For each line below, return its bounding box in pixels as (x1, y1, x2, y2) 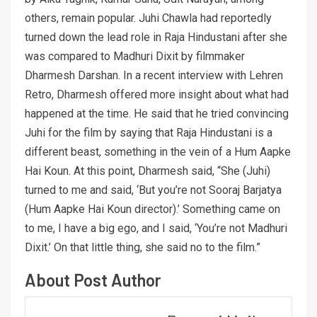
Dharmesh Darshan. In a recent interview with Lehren (25, 68, 283, 82)
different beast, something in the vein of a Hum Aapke (25, 144, 291, 158)
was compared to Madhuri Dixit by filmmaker (25, 49, 245, 63)
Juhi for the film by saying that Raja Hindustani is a (25, 125, 272, 139)
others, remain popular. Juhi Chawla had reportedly (25, 11, 272, 25)
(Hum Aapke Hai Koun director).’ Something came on (25, 202, 280, 216)
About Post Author (25, 269, 161, 290)
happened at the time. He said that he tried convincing (25, 106, 289, 120)
